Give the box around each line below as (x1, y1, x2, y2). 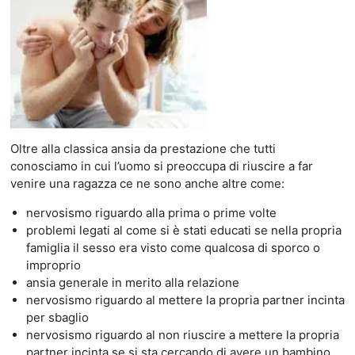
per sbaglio (25, 309, 89, 325)
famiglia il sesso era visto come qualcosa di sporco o (25, 239, 320, 255)
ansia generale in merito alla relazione (25, 274, 239, 290)
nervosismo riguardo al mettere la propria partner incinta (25, 292, 345, 307)
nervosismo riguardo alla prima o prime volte (25, 204, 277, 220)
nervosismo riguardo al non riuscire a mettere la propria (25, 326, 339, 342)
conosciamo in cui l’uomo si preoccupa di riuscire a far (10, 158, 313, 174)
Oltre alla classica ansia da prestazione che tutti (10, 140, 276, 156)
